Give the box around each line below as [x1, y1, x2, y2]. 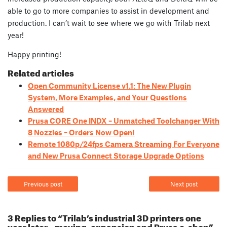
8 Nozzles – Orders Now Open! [28, 127, 135, 137]
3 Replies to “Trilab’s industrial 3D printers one [8, 210, 201, 224]
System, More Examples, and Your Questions [28, 92, 187, 102]
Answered [28, 104, 64, 113]
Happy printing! [8, 49, 61, 59]
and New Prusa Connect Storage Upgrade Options [28, 150, 204, 160]
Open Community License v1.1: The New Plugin [28, 81, 191, 90]
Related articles [8, 64, 74, 79]
